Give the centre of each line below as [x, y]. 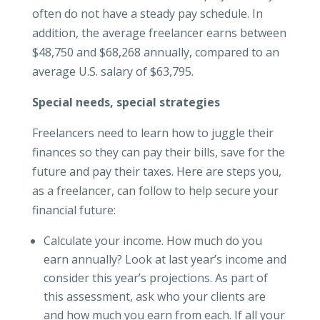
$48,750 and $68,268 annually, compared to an [155, 52]
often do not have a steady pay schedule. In [147, 14]
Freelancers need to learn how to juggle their [152, 133]
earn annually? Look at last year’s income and [165, 260]
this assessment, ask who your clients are [154, 297]
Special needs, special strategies [126, 102]
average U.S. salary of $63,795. [112, 72]
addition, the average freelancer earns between [159, 33]
